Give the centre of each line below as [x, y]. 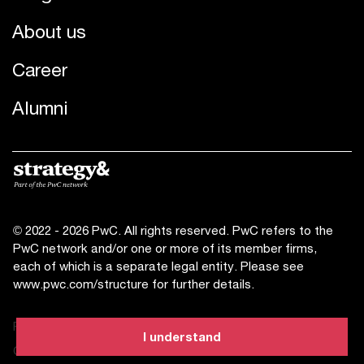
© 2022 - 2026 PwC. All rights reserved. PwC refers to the [173, 230]
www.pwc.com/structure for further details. [134, 283]
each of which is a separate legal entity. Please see [158, 265]
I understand [182, 336]
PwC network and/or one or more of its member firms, [165, 247]
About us [49, 31]
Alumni [40, 107]
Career [40, 69]
